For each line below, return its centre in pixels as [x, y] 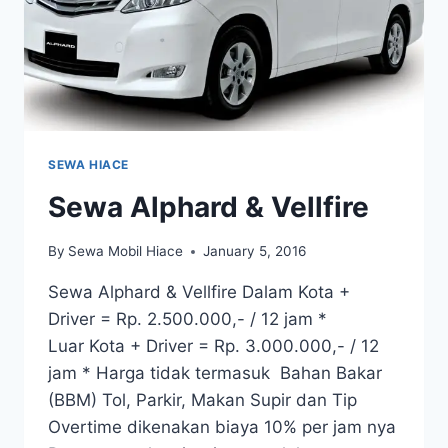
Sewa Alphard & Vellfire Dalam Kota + [199, 292]
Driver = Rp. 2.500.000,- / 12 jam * [187, 319]
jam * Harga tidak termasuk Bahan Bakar [215, 373]
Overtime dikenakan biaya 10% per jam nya [222, 427]
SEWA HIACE [88, 164]
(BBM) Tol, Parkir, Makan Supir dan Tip [202, 400]
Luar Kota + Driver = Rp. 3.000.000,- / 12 [213, 346]
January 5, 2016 [255, 251]
